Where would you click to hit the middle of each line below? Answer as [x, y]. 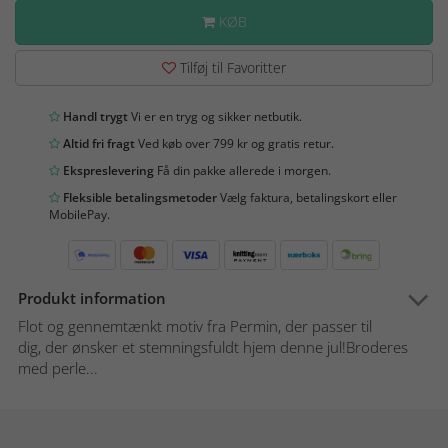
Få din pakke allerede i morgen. [242, 170]
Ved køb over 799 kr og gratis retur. [234, 143]
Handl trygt [94, 116]
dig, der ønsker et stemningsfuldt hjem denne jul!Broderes [213, 346]
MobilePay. [79, 214]
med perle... [58, 367]
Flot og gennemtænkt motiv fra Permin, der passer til [195, 325]
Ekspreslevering [107, 170]
